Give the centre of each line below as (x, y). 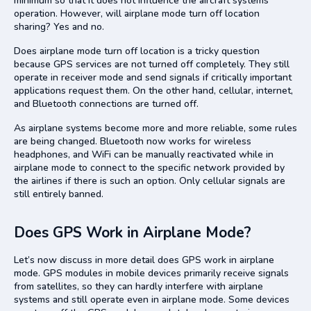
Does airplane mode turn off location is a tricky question (137, 51)
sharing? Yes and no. (59, 26)
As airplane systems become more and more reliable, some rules (155, 128)
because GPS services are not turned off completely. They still (152, 64)
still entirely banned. (59, 194)
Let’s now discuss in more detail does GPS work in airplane (144, 260)
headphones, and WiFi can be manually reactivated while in (144, 154)
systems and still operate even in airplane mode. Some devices (152, 299)
